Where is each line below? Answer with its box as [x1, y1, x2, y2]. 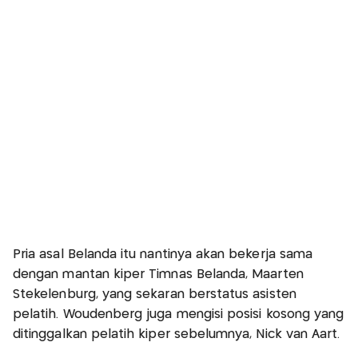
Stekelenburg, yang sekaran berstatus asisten [13, 288, 296, 301]
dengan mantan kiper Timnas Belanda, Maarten [13, 268, 304, 281]
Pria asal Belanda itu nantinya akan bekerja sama [13, 249, 313, 261]
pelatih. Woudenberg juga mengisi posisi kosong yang [13, 308, 344, 321]
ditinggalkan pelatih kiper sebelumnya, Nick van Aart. [13, 328, 340, 341]
